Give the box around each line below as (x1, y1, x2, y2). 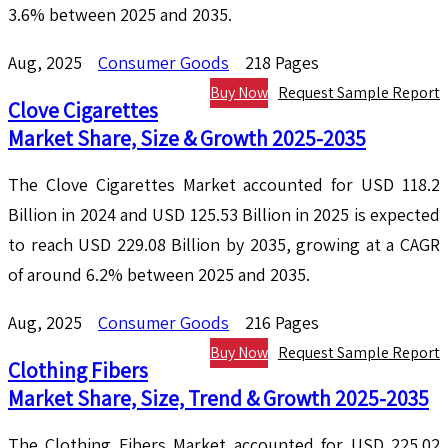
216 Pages (245, 311, 319, 335)
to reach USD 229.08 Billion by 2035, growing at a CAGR (8, 233, 440, 257)
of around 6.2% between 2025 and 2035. (8, 263, 310, 287)
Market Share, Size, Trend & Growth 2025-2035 (8, 384, 429, 413)
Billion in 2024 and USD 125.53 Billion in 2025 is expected (8, 203, 440, 227)
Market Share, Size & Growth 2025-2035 (8, 124, 366, 153)
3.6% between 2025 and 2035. (8, 3, 232, 27)
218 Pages (245, 51, 319, 75)
